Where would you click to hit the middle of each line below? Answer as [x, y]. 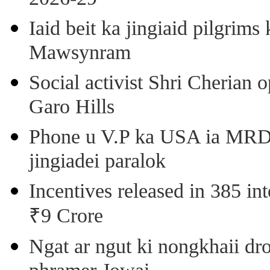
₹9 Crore [66, 217]
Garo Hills [72, 108]
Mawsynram [80, 54]
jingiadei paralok [97, 162]
